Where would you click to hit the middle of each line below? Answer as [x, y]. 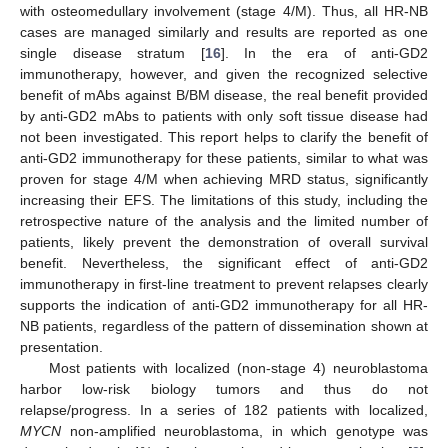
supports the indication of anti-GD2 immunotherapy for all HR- [224, 304]
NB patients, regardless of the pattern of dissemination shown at [224, 325]
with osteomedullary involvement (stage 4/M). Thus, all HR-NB [224, 10]
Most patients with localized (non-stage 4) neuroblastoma [238, 367]
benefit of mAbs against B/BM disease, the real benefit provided [224, 94]
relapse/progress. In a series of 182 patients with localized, [224, 409]
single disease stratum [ [112, 52]
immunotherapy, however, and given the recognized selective [224, 73]
